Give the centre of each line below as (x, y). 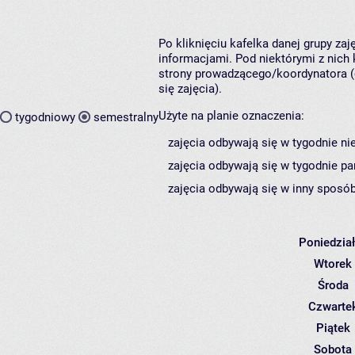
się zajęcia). (190, 89)
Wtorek (333, 264)
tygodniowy (45, 117)
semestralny (126, 117)
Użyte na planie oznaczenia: (231, 116)
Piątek (333, 328)
